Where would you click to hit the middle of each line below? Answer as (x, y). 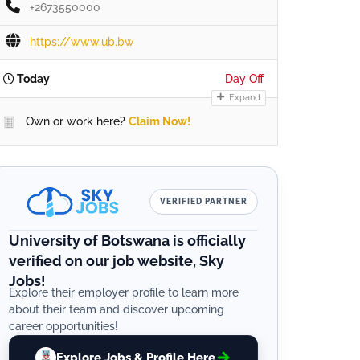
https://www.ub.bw (82, 41)
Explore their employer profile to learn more (124, 293)
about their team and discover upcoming (117, 310)
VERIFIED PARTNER (204, 202)
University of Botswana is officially (127, 241)
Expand (243, 97)
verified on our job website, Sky (117, 261)
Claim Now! (160, 121)
